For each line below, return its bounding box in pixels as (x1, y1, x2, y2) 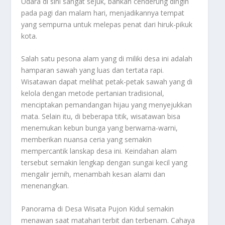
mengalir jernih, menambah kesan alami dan (21, 169, 166, 179)
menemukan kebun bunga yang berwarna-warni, (21, 123, 178, 133)
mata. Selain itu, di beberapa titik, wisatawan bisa (21, 111, 181, 122)
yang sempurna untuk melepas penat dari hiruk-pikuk (21, 20, 193, 30)
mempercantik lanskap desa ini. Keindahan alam (21, 146, 177, 156)
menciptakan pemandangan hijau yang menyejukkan (21, 100, 192, 110)
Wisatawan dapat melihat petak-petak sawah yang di (21, 77, 193, 87)
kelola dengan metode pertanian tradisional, (21, 88, 165, 98)
